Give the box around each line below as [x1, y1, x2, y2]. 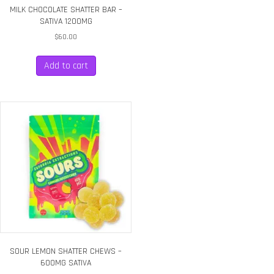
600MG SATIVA [40, 257, 92, 268]
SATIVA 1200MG [39, 15, 92, 27]
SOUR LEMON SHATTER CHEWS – [10, 245, 122, 257]
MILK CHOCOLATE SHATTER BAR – [9, 4, 122, 15]
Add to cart [43, 59, 88, 72]
